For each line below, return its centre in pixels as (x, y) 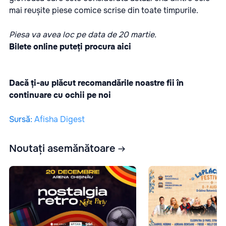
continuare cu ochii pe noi (60, 95)
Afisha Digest (60, 119)
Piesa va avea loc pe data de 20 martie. (83, 34)
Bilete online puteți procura (63, 46)
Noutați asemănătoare (62, 149)
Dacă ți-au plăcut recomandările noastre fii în (96, 83)
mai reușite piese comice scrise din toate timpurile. (104, 10)
